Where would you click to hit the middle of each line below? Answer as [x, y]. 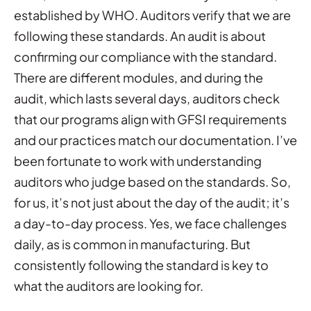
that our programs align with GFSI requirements [150, 119]
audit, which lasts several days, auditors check [147, 98]
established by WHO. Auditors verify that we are [152, 15]
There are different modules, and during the [138, 77]
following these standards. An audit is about [140, 35]
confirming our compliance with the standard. [145, 56]
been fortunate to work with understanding [138, 160]
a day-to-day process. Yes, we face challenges [150, 223]
